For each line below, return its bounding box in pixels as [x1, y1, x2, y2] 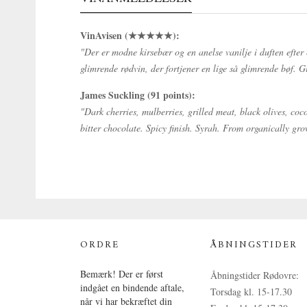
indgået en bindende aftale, [80, 281, 184, 294]
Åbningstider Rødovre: [210, 269, 299, 282]
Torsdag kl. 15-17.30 [210, 285, 292, 298]
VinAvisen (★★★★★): [80, 28, 180, 42]
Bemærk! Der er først [80, 267, 163, 280]
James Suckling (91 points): [80, 88, 195, 102]
